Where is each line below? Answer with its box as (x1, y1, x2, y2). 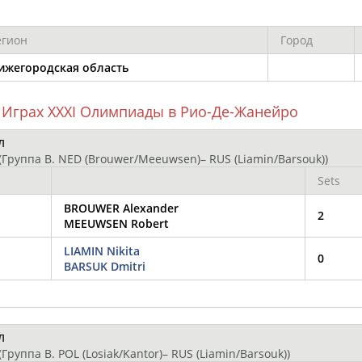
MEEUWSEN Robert (64, 215, 169, 231)
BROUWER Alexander (64, 200, 179, 216)
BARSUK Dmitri (64, 258, 145, 274)
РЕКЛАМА (170, 2, 223, 19)
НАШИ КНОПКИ (66, 2, 154, 19)
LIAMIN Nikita (64, 242, 140, 259)
